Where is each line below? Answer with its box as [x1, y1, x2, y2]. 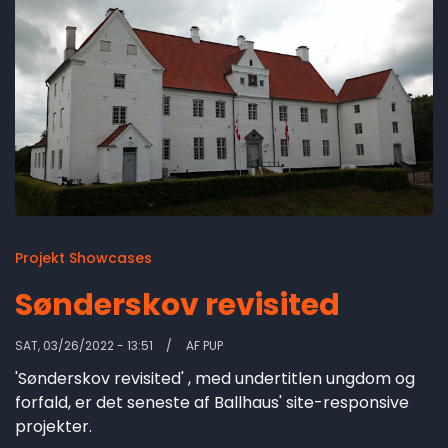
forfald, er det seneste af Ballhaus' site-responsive [15, 391, 409, 415]
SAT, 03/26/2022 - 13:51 [15, 337, 153, 355]
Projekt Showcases [15, 248, 152, 269]
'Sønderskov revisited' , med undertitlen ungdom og [15, 367, 415, 391]
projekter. [15, 415, 92, 439]
